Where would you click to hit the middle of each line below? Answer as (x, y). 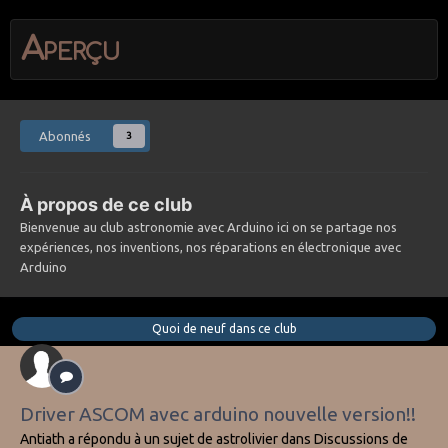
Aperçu (70, 50)
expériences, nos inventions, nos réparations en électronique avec (210, 247)
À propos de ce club (106, 205)
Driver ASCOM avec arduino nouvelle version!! (218, 414)
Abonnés (65, 136)
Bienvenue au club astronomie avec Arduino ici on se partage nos (208, 227)
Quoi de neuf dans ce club (224, 329)
